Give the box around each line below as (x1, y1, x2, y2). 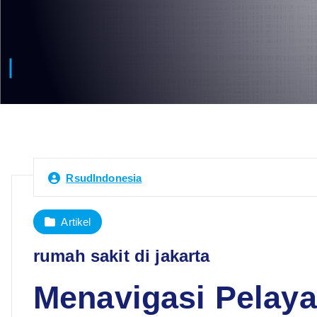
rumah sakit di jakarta (33, 246, 210, 265)
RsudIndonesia (66, 171, 142, 184)
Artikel (61, 215, 91, 228)
